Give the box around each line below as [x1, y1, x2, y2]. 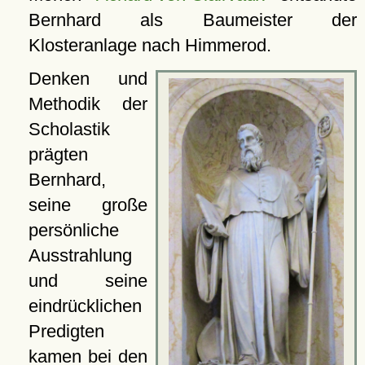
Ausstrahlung [28, 245, 132, 266]
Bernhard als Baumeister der [28, 10, 357, 31]
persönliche [28, 220, 119, 241]
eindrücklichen [28, 296, 142, 317]
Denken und [28, 68, 147, 90]
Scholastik [28, 119, 110, 140]
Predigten [28, 321, 104, 342]
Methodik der [28, 94, 147, 115]
